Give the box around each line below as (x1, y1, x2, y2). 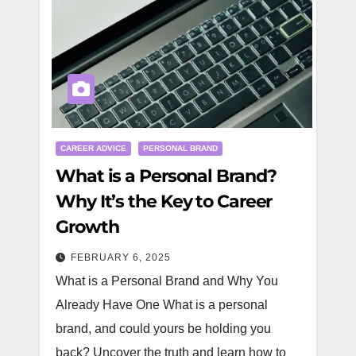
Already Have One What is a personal (56, 298, 268, 311)
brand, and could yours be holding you (56, 322, 271, 335)
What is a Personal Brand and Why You (56, 274, 278, 288)
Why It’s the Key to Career (56, 191, 273, 212)
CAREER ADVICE (60, 144, 126, 153)
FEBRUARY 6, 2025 (71, 252, 171, 263)
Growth (56, 216, 119, 238)
